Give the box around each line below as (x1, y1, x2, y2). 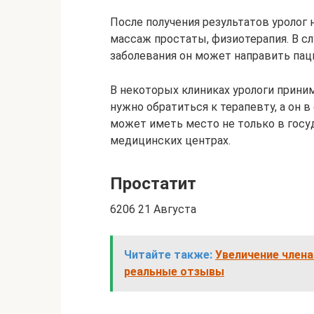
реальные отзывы (124, 264, 224, 278)
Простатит (110, 173, 196, 193)
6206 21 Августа (110, 202, 196, 216)
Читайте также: (124, 247, 212, 261)
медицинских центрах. (110, 133, 231, 147)
